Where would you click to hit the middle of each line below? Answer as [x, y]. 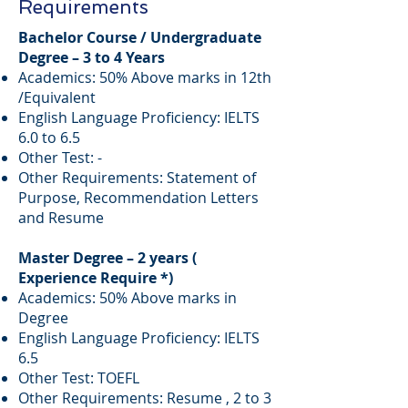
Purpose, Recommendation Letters [138, 198]
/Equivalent [57, 97]
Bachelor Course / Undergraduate [140, 37]
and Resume [63, 218]
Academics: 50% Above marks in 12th [145, 77]
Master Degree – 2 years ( [107, 258]
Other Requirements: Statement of [137, 178]
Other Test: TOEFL [81, 378]
